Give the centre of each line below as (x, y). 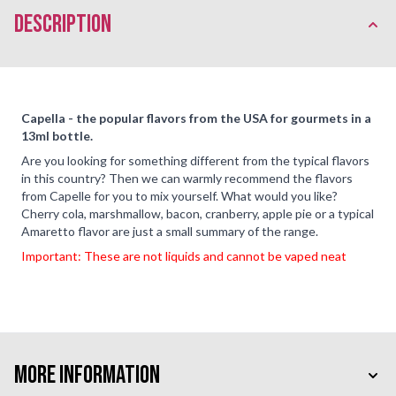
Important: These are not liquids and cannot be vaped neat (184, 255)
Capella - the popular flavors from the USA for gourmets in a (196, 118)
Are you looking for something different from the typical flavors (195, 160)
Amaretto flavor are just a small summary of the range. (170, 231)
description (63, 24)
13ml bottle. (57, 135)
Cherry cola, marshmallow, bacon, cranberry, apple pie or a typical (198, 213)
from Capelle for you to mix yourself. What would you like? (179, 195)
